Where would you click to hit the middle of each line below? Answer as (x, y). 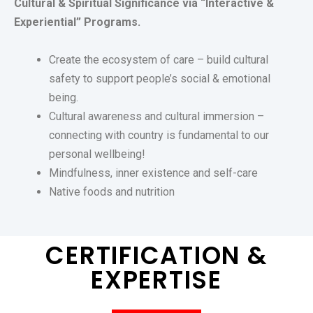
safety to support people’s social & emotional (160, 79)
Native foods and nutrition (112, 192)
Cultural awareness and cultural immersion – (156, 117)
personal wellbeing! (97, 154)
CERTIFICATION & (156, 256)
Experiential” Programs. (77, 22)
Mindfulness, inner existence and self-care (153, 173)
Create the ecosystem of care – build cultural (159, 60)
